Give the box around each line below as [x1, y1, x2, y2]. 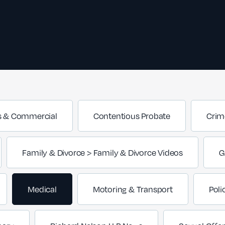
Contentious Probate [93, 110, 171, 122]
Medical [28, 183, 57, 195]
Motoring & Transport [92, 183, 173, 195]
